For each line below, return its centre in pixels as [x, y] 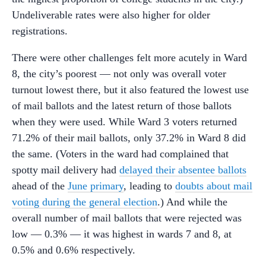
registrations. [40, 31]
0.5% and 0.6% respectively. [74, 250]
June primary [96, 186]
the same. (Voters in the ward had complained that [120, 154]
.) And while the [192, 202]
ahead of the [40, 186]
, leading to [149, 186]
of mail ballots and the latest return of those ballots [122, 106]
